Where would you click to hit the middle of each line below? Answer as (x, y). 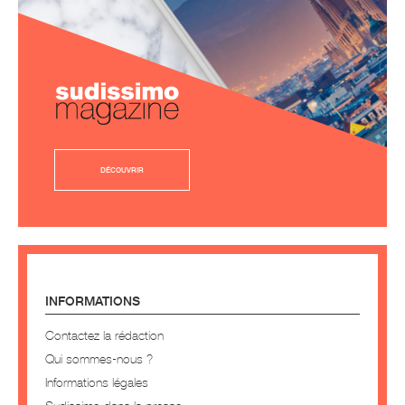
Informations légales (97, 382)
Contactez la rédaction (104, 335)
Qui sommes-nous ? (99, 359)
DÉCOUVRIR (122, 170)
